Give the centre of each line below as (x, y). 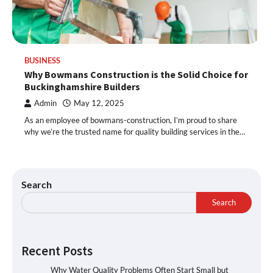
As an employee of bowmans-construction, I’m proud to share (131, 120)
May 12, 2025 (99, 103)
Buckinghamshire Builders (82, 86)
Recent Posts (57, 251)
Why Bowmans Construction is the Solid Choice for (136, 74)
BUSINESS (42, 60)
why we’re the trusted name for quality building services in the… (135, 131)
